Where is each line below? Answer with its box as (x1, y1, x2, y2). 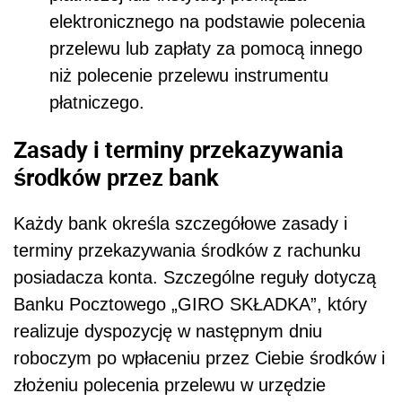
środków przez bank (13, 161, 219, 192)
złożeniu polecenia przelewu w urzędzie (13, 375, 326, 396)
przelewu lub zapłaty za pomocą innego (49, 39, 363, 59)
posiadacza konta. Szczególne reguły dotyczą (13, 267, 376, 288)
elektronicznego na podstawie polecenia (49, 12, 365, 32)
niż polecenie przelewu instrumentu (49, 66, 328, 86)
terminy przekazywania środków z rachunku (13, 240, 361, 261)
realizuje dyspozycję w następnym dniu (13, 321, 322, 342)
